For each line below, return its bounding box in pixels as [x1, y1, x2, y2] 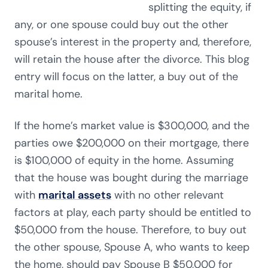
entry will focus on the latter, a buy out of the [14, 69, 238, 84]
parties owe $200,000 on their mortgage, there [14, 136, 249, 150]
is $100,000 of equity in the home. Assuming [14, 153, 234, 167]
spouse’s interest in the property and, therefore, [14, 35, 251, 49]
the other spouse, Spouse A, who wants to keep [14, 240, 249, 254]
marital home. [14, 87, 83, 101]
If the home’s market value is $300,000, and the [14, 118, 249, 133]
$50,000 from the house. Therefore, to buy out [14, 223, 246, 237]
